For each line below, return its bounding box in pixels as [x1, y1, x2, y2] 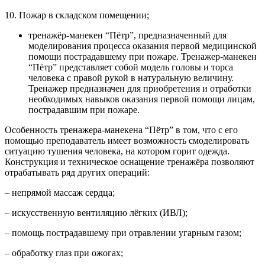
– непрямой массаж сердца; [5, 188, 115, 198]
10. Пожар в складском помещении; [5, 10, 149, 21]
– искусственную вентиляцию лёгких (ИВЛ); [5, 208, 188, 218]
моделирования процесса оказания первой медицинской [28, 41, 257, 51]
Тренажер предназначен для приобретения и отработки [28, 83, 251, 94]
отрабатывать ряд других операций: [5, 167, 150, 178]
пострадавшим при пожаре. [28, 105, 140, 115]
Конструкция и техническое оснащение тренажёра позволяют [5, 157, 254, 167]
